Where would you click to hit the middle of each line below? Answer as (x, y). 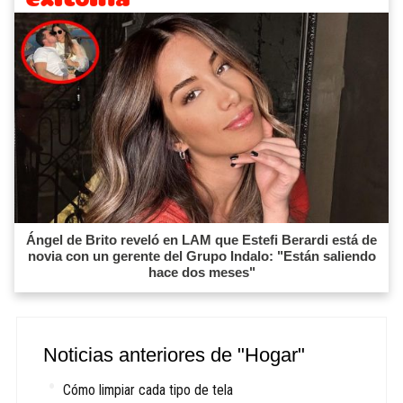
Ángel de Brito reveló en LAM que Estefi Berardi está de (201, 240)
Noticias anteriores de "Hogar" (175, 354)
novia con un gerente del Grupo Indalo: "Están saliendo (201, 256)
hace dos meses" (201, 273)
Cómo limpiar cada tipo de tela (148, 390)
